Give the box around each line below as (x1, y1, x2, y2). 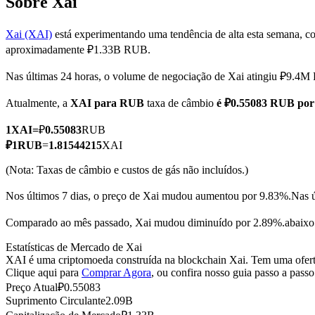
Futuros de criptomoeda (34, 82, 139, 94)
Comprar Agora (82, 266, 151, 279)
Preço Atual (6, 281, 58, 294)
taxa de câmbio (144, 97, 217, 110)
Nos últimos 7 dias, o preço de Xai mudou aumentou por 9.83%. (6, 190, 291, 202)
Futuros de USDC (34, 300, 115, 312)
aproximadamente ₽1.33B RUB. (6, 44, 150, 56)
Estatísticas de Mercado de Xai (6, 241, 142, 254)
